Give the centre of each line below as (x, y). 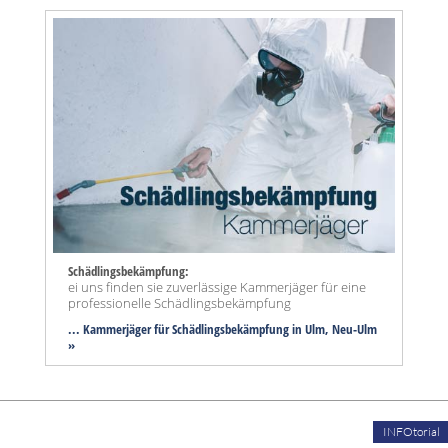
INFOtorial (411, 432)
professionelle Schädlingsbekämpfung (179, 303)
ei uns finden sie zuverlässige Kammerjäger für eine (217, 287)
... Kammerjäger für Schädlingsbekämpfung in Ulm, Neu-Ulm (222, 329)
